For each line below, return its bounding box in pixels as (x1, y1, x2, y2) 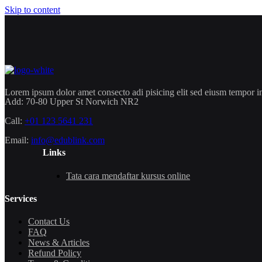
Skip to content (5, 5, 60, 15)
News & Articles (28, 237, 89, 248)
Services (5, 193, 37, 204)
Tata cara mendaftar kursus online (66, 170, 190, 181)
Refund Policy (28, 248, 81, 258)
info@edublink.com (31, 135, 105, 145)
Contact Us (28, 216, 70, 227)
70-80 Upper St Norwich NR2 (23, 96, 139, 106)
